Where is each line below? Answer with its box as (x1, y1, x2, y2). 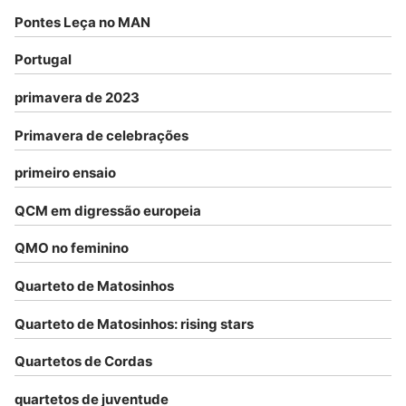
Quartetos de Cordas (14, 353, 152, 371)
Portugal (14, 51, 72, 69)
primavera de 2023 (14, 89, 140, 107)
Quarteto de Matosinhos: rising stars (14, 314, 254, 333)
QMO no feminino (14, 239, 129, 257)
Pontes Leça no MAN (14, 13, 150, 31)
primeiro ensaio (14, 164, 116, 182)
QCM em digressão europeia (14, 201, 201, 219)
